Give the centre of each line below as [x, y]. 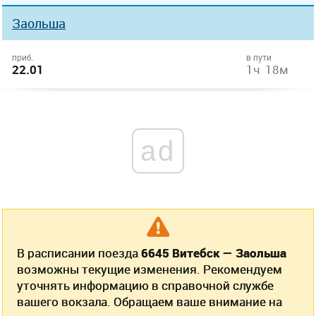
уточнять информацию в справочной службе [145, 285]
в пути [259, 57]
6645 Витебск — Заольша [214, 253]
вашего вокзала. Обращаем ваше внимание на [150, 302]
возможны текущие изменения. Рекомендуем [150, 269]
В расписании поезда [79, 253]
